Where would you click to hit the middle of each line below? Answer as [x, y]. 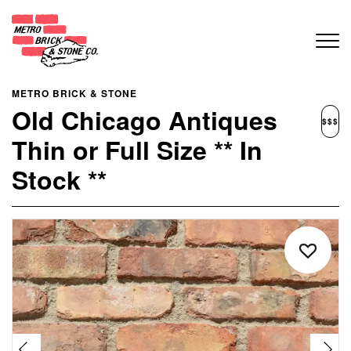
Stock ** [59, 179]
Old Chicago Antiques [145, 120]
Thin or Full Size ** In [137, 150]
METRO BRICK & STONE [74, 93]
